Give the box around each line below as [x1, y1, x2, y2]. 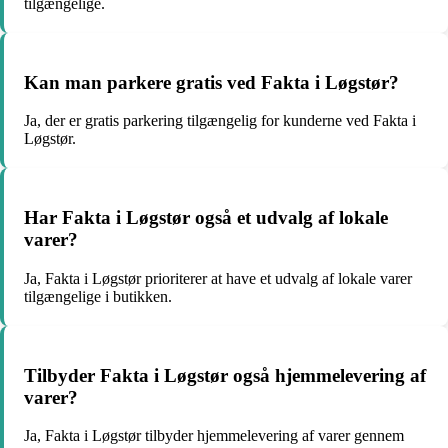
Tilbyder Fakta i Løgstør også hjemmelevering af [24, 364, 426, 386]
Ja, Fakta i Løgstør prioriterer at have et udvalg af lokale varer [24, 269, 412, 287]
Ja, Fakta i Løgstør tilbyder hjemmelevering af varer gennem [24, 427, 404, 445]
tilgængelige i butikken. [24, 287, 172, 305]
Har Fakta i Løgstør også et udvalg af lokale [24, 207, 388, 229]
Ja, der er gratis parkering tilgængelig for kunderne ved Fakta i [24, 112, 416, 130]
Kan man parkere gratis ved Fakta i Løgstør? [24, 71, 399, 93]
